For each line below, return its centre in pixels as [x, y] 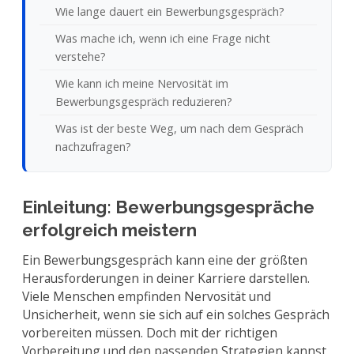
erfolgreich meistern [109, 230]
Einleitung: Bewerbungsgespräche [168, 207]
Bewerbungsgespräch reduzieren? [144, 102]
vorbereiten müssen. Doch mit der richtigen [150, 333]
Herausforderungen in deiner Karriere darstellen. [166, 278]
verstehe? [81, 56]
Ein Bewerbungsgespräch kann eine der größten [165, 260]
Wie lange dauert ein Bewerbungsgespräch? [170, 11]
